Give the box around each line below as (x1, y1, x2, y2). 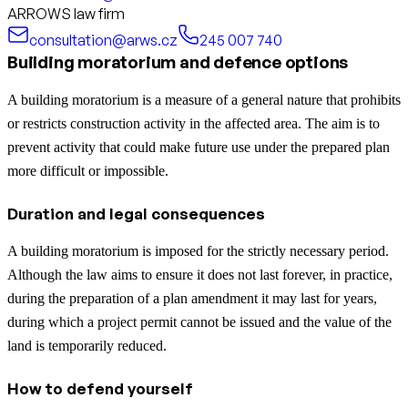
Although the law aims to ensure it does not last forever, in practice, (7, 267, 393, 283)
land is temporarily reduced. (7, 338, 167, 354)
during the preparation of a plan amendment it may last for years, (7, 291, 377, 307)
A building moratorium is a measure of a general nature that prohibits (7, 92, 401, 108)
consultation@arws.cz (29, 31, 178, 50)
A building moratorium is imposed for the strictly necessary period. (7, 243, 389, 260)
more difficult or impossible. (7, 163, 168, 179)
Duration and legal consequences (7, 204, 265, 224)
